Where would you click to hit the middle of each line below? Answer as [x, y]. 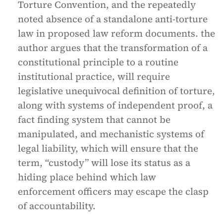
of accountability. [57, 206]
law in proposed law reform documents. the [116, 33]
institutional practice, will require [94, 76]
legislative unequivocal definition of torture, [116, 91]
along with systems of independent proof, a [115, 105]
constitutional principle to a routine [98, 62]
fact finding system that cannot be [94, 119]
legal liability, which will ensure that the [108, 148]
